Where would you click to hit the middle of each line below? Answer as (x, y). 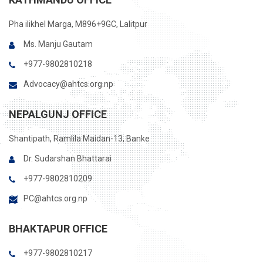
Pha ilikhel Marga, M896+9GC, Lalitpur (78, 24)
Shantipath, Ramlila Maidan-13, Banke (79, 139)
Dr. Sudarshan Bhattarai (68, 159)
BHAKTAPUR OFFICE (58, 229)
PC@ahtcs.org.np (55, 198)
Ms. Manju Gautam (58, 44)
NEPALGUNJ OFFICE (58, 114)
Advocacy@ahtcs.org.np (68, 84)
